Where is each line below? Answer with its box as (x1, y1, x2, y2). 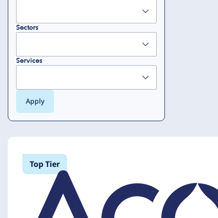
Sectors (16, 23, 38, 32)
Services (16, 56, 42, 65)
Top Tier (30, 158, 60, 169)
